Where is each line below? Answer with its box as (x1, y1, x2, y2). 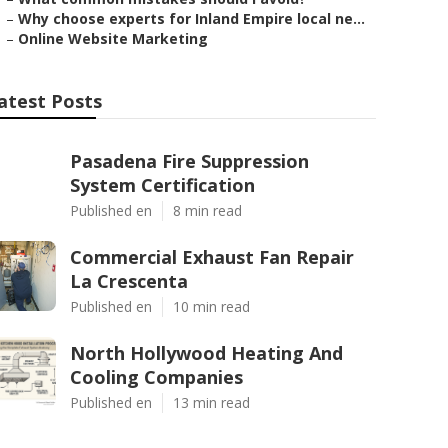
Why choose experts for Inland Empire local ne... (18, 9, 365, 28)
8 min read (173, 201, 242, 220)
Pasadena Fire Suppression (70, 149, 309, 173)
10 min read (173, 297, 250, 316)
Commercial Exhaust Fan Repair (70, 245, 354, 269)
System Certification (70, 173, 255, 197)
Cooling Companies (70, 365, 243, 389)
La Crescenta (70, 269, 188, 293)
